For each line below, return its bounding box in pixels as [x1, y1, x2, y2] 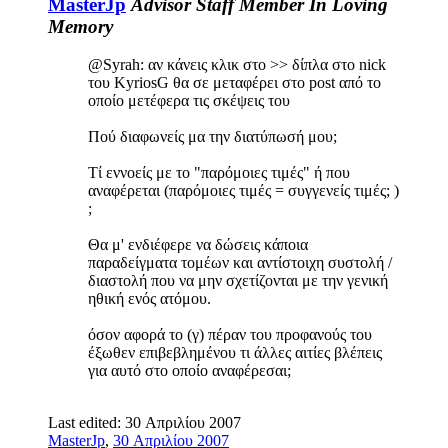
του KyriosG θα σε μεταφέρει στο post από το [88, 74, 381, 92]
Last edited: [48, 414, 125, 432]
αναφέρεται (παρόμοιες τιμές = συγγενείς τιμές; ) [88, 182, 399, 200]
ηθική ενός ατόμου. [88, 290, 211, 308]
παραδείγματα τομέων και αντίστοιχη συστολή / [88, 254, 392, 272]
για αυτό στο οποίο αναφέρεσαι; [88, 362, 291, 380]
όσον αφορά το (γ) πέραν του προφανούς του [88, 326, 372, 344]
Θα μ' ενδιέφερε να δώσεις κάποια [88, 236, 308, 254]
